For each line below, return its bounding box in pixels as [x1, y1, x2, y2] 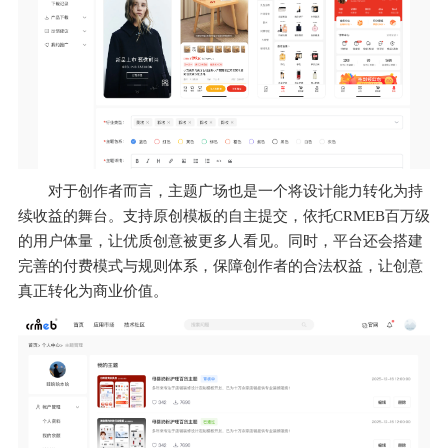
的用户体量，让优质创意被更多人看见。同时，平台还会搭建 [18, 233, 423, 250]
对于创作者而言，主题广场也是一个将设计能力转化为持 [48, 183, 423, 200]
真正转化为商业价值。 [18, 283, 168, 300]
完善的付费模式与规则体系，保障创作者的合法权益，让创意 [18, 258, 423, 275]
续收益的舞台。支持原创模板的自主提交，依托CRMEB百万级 [18, 208, 430, 225]
